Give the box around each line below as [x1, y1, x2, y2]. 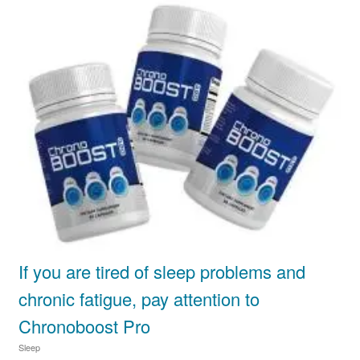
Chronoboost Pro [18, 313, 151, 339]
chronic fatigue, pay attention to [18, 286, 260, 312]
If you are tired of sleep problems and [18, 259, 306, 284]
